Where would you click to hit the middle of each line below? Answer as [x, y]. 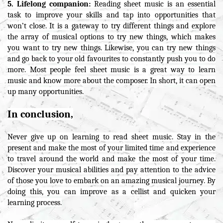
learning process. [35, 202]
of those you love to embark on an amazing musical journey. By [111, 180]
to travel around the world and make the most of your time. [111, 159]
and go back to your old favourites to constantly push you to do [111, 58]
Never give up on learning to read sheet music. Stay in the [111, 137]
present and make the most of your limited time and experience [111, 148]
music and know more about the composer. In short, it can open [111, 80]
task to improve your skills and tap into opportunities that [111, 15]
